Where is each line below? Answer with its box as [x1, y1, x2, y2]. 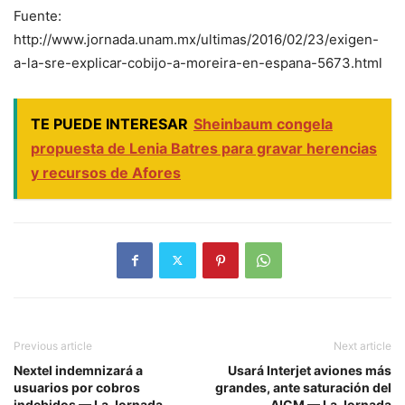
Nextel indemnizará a [14, 362, 143, 378]
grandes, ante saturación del [215, 379, 391, 395]
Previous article [14, 338, 92, 353]
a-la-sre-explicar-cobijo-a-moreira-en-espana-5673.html [14, 53, 382, 71]
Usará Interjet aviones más [228, 362, 391, 378]
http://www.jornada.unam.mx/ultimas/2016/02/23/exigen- [14, 30, 379, 48]
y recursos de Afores [31, 163, 181, 182]
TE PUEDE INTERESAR [31, 114, 188, 133]
